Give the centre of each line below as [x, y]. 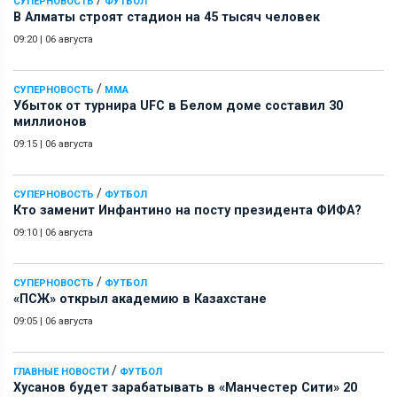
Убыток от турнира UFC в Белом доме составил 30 [178, 105]
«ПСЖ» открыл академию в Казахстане [140, 299]
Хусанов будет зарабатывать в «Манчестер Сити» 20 [185, 387]
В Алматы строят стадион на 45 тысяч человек [167, 17]
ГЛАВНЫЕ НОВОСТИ [61, 371]
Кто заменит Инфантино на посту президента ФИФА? [187, 210]
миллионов [50, 121]
